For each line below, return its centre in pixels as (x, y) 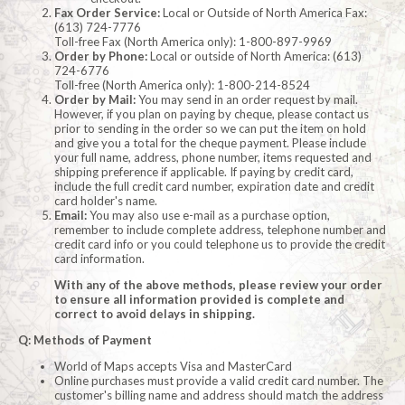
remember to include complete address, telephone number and (220, 230)
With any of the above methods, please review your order (218, 285)
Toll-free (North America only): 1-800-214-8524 (182, 85)
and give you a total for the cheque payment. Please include (210, 143)
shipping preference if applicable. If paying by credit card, (204, 172)
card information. (99, 259)
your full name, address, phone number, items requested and (213, 158)
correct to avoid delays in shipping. (155, 314)
